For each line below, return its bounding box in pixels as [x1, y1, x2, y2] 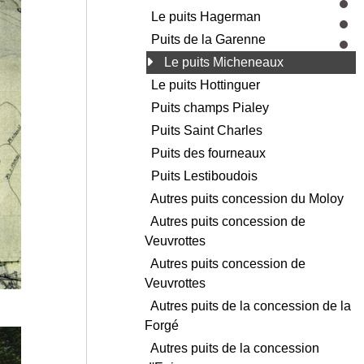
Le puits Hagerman [151, 10, 264, 24]
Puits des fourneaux [151, 146, 269, 161]
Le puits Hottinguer [151, 78, 263, 93]
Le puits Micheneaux [164, 55, 287, 70]
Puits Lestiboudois [151, 169, 261, 184]
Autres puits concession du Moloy [150, 192, 347, 206]
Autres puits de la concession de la [150, 299, 351, 314]
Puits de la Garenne [151, 32, 269, 47]
